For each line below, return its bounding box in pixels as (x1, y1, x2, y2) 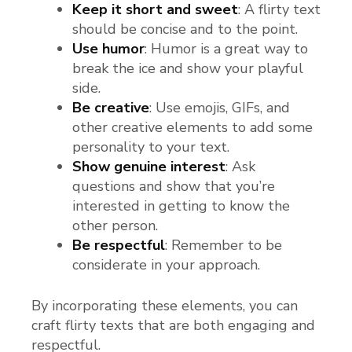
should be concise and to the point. (72, 20, 298, 39)
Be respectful (72, 236, 165, 255)
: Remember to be (165, 236, 282, 255)
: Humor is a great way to (145, 39, 308, 59)
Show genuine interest (72, 157, 225, 177)
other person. (72, 216, 158, 236)
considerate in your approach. (72, 255, 260, 275)
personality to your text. (72, 137, 229, 157)
